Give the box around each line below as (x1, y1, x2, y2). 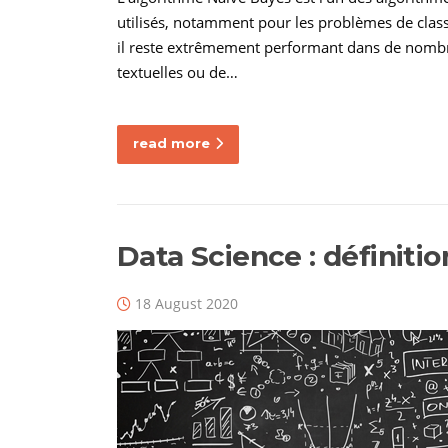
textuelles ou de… (117, 61, 238, 82)
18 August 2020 (135, 293, 238, 313)
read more (133, 134, 210, 151)
